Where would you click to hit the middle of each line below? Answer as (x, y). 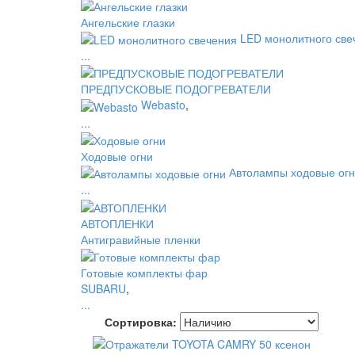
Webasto (163, 105)
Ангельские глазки (128, 22)
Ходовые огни (117, 156)
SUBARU (103, 288)
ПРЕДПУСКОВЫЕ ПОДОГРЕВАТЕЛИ (176, 89)
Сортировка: (141, 321)
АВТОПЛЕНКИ (117, 223)
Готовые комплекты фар (144, 272)
